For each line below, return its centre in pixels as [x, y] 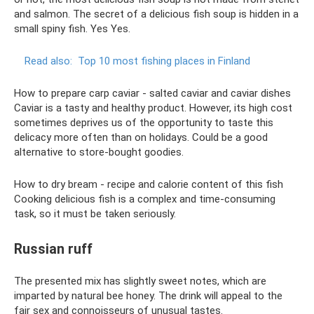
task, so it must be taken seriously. [95, 214]
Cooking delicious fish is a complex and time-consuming [145, 199]
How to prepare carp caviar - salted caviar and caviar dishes [152, 93]
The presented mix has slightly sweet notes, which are [140, 281]
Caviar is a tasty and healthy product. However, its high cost [153, 108]
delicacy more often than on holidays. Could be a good [141, 137]
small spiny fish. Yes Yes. [72, 29]
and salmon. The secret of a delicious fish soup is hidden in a [156, 14]
